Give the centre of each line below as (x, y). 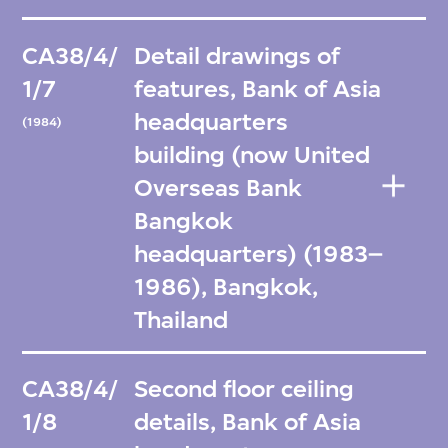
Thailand (181, 319)
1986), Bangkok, (226, 286)
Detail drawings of (237, 55)
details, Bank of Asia (248, 422)
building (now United (252, 154)
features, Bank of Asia (258, 88)
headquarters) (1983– (259, 253)
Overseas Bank (218, 187)
